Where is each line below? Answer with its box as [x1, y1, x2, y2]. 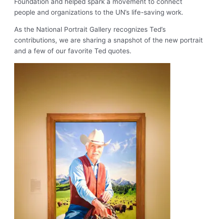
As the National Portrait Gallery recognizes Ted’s [14, 25, 166, 34]
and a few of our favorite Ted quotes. [14, 47, 132, 55]
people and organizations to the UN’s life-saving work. [14, 8, 184, 16]
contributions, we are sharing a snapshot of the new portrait [14, 36, 203, 44]
